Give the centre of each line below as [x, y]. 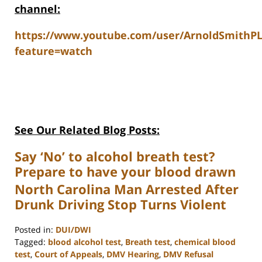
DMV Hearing [133, 254]
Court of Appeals [68, 254]
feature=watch [54, 51]
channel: [37, 9]
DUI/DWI [73, 230]
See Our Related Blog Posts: [87, 130]
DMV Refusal [188, 254]
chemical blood [205, 242]
